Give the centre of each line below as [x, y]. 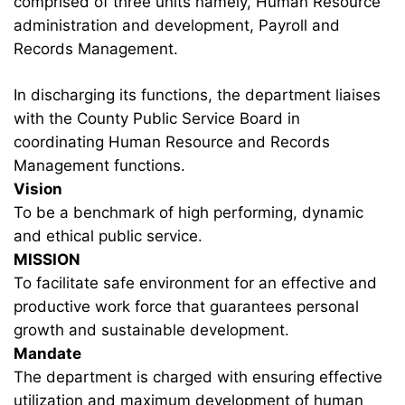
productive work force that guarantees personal [186, 306]
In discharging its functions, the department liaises [197, 94]
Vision [38, 188]
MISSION [47, 259]
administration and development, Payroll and [177, 25]
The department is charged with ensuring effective [198, 377]
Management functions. [99, 165]
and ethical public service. [108, 235]
